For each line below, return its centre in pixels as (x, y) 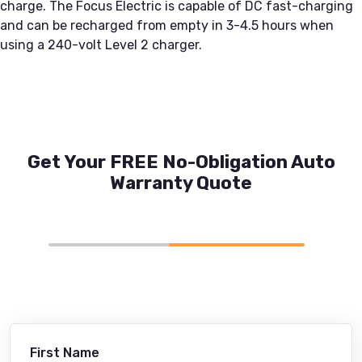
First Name (65, 352)
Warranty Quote (181, 183)
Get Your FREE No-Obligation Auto (181, 162)
